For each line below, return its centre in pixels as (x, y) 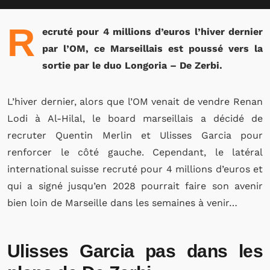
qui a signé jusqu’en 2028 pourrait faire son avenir (135, 186)
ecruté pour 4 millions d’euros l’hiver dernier (152, 32)
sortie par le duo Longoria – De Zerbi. (132, 65)
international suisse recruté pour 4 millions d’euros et (135, 169)
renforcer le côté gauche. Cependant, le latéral (135, 152)
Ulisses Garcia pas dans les (135, 251)
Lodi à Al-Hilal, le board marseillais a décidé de (135, 118)
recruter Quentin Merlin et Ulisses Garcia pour (135, 135)
